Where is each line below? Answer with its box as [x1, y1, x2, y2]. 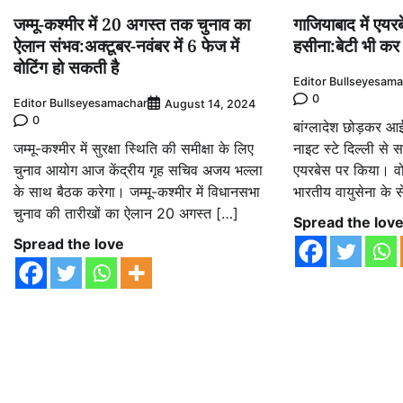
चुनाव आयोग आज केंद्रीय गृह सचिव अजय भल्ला [13, 160, 263, 179]
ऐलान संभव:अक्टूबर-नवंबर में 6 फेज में [13, 33, 239, 58]
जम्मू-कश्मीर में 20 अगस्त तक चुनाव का [13, 12, 250, 36]
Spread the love [13, 234, 124, 253]
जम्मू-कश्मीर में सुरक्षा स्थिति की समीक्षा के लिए [13, 139, 254, 157]
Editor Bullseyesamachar [13, 96, 148, 111]
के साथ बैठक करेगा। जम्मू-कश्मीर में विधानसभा [13, 182, 260, 201]
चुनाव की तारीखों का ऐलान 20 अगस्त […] [13, 203, 238, 222]
